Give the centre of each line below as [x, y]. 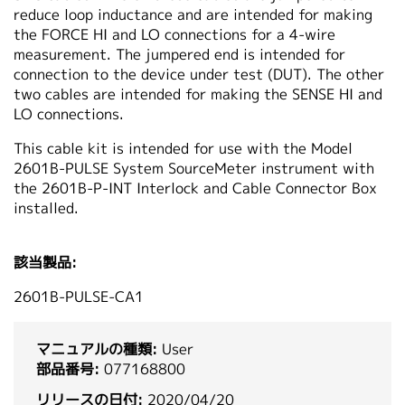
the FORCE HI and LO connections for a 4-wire [174, 35]
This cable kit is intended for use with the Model [183, 149]
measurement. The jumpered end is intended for [179, 55]
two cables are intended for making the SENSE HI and [198, 94]
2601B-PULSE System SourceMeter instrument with [194, 169]
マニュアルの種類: [97, 349]
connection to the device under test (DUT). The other [199, 75]
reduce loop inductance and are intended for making [193, 15]
